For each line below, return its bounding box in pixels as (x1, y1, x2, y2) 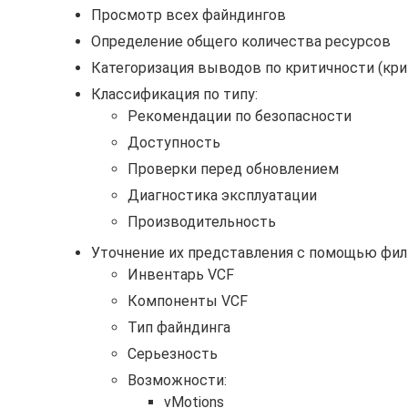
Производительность (127, 213, 276, 230)
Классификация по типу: (91, 86, 258, 103)
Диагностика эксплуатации (127, 187, 317, 204)
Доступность (127, 134, 220, 151)
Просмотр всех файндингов (91, 6, 286, 24)
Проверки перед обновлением (127, 160, 339, 178)
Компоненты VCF (127, 292, 248, 310)
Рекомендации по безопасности (127, 107, 352, 125)
